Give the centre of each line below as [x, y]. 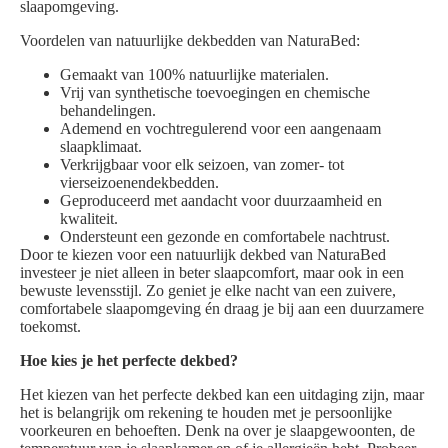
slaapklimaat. [101, 147]
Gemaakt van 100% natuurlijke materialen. [194, 75]
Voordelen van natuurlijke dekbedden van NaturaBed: [190, 41]
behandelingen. [108, 111]
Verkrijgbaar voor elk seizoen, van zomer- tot [202, 165]
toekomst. [50, 327]
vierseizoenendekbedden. [139, 183]
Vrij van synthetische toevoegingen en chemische [215, 93]
